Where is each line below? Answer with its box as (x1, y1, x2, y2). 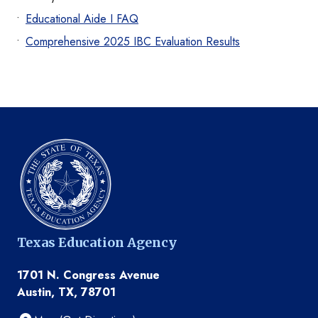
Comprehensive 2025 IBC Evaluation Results (26, 33, 240, 50)
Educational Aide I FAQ (26, 11, 138, 28)
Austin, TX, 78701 (17, 284, 116, 301)
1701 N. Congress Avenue (17, 267, 160, 284)
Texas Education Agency (17, 234, 177, 251)
